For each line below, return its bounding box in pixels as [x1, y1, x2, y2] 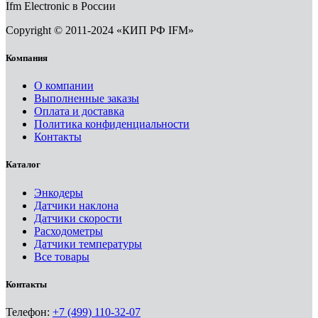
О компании [34, 79, 94, 92]
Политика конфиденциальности [34, 118, 190, 131]
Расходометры [34, 224, 103, 237]
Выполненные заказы [34, 92, 139, 105]
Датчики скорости [34, 212, 122, 224]
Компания [6, 53, 48, 64]
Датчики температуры [34, 237, 142, 250]
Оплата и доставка [34, 105, 124, 118]
